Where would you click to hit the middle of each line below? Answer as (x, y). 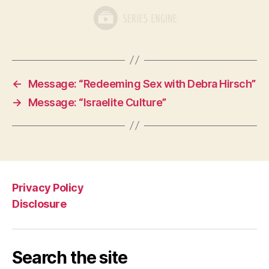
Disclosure (39, 204)
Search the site (70, 257)
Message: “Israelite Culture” (97, 102)
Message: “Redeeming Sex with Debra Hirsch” (142, 83)
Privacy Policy (48, 188)
